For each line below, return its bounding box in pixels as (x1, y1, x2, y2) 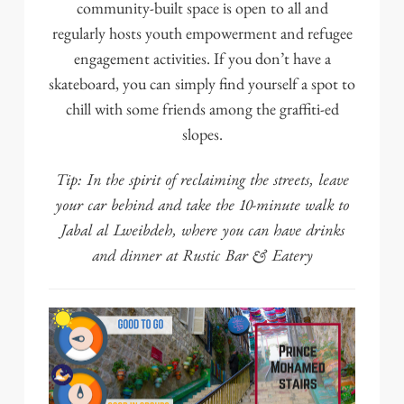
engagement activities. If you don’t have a (73, 47, 331, 69)
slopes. (181, 123, 223, 145)
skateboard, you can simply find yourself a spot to (49, 72, 355, 95)
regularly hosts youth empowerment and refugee (51, 22, 353, 44)
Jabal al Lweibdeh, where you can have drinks (60, 216, 344, 243)
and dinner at (91, 242, 182, 269)
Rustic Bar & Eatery (181, 242, 313, 269)
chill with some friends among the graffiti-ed (65, 97, 339, 120)
